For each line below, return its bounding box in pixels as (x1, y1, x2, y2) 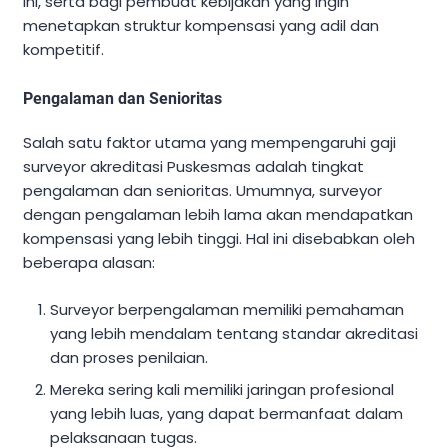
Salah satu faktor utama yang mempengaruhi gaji (23, 132, 396, 154)
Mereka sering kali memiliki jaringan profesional (50, 378, 395, 400)
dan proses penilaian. (50, 346, 209, 368)
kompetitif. (23, 39, 104, 61)
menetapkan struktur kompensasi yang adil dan (23, 15, 379, 37)
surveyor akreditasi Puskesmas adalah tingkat (23, 156, 364, 178)
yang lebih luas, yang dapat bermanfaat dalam (50, 402, 404, 424)
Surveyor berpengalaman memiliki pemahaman (50, 298, 405, 320)
